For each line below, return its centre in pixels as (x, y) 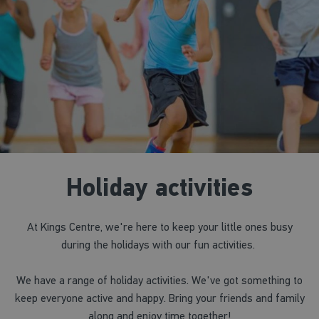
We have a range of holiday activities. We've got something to (159, 280)
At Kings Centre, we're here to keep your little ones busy (159, 226)
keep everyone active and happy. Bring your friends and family (159, 298)
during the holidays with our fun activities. (159, 244)
